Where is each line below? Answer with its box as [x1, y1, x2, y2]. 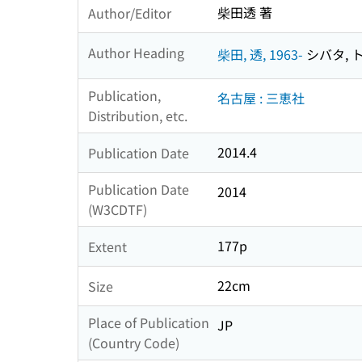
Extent [88, 236, 127, 256]
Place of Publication [88, 313, 209, 333]
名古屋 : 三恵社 [217, 88, 305, 108]
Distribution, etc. [88, 106, 187, 126]
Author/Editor [88, 2, 171, 23]
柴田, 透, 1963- [217, 44, 303, 64]
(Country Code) [88, 333, 179, 353]
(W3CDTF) [88, 200, 147, 220]
